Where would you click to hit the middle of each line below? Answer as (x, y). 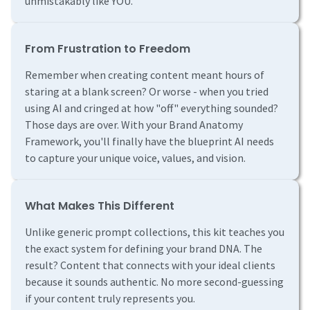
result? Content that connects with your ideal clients (150, 265)
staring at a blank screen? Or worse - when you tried (147, 92)
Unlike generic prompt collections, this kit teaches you (155, 232)
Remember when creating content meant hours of (145, 75)
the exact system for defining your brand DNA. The (144, 249)
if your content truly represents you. (110, 299)
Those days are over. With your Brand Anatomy (134, 125)
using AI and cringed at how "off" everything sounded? (152, 108)
